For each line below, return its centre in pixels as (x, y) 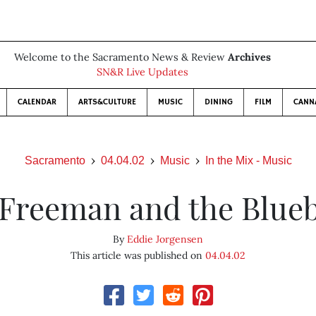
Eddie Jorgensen (165, 239)
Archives (249, 57)
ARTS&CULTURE (107, 102)
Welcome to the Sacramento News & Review (121, 57)
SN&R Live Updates (142, 72)
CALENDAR (37, 102)
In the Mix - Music (248, 160)
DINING (219, 102)
